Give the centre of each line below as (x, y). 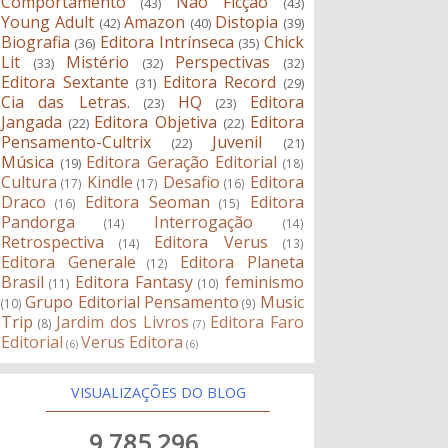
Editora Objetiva (156, 122)
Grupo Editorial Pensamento (132, 302)
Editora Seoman (148, 202)
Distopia (247, 22)
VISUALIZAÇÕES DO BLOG (158, 393)
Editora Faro (256, 322)
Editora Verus (211, 242)
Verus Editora (132, 342)
